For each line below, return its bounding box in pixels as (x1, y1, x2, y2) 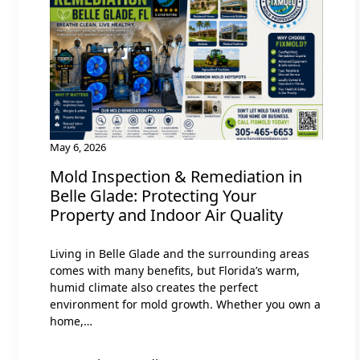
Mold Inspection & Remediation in (50, 165, 302, 187)
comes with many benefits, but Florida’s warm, (50, 262, 300, 278)
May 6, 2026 (50, 139, 106, 154)
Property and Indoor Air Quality (50, 203, 283, 226)
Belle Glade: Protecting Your (50, 184, 256, 207)
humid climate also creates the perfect (50, 279, 258, 295)
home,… (50, 313, 92, 329)
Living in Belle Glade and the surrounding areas (50, 245, 309, 261)
